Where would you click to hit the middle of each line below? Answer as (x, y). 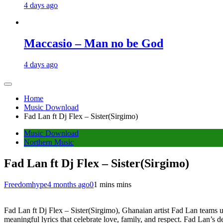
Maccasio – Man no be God (94, 43)
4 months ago (68, 184)
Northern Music (49, 142)
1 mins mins (112, 184)
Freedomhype (26, 184)
